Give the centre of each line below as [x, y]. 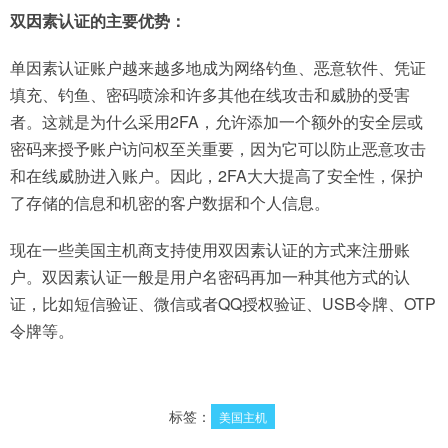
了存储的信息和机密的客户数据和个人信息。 [170, 202]
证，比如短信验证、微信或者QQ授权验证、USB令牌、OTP [223, 303]
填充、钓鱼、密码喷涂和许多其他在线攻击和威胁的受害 [210, 94]
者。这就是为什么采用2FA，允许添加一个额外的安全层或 [216, 121]
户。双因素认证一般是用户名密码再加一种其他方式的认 [210, 276]
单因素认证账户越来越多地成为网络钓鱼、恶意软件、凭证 [218, 67]
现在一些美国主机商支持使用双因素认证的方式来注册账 [210, 249]
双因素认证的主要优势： [98, 20]
